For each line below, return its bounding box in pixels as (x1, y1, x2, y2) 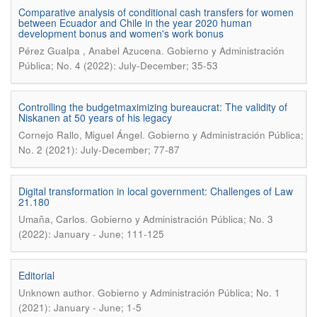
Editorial (18, 268, 54, 282)
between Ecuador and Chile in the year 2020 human (18, 16, 252, 30)
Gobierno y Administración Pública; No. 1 (98, 286, 280, 299)
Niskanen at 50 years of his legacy (18, 110, 172, 125)
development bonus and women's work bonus (18, 26, 224, 40)
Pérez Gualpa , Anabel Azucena (18, 44, 161, 57)
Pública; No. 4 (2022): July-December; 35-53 (18, 59, 218, 72)
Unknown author (18, 286, 92, 299)
